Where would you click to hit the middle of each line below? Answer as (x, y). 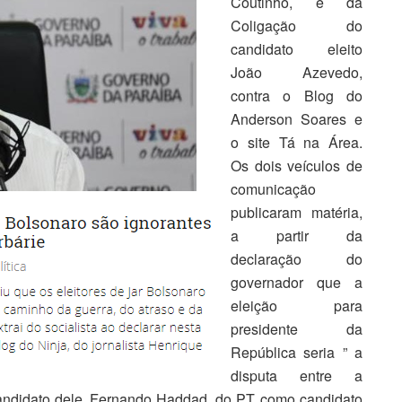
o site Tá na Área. (297, 143)
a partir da (297, 236)
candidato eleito (297, 49)
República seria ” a (297, 353)
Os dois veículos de (297, 166)
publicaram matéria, (297, 213)
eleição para (297, 306)
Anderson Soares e (297, 119)
